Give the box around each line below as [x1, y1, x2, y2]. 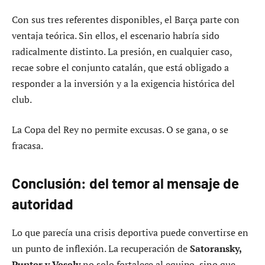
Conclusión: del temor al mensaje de [12, 174, 239, 192]
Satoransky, [190, 242, 241, 256]
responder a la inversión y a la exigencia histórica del [12, 76, 235, 90]
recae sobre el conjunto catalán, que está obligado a [12, 60, 229, 74]
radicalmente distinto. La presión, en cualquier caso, [12, 44, 232, 58]
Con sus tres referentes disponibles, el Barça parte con [12, 12, 240, 26]
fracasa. [12, 139, 43, 153]
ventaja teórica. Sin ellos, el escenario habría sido [12, 28, 219, 42]
